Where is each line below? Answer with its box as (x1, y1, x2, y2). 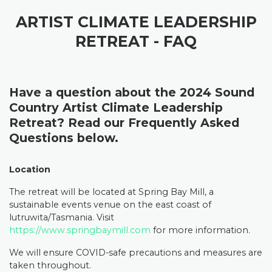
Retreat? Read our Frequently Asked (9, 115, 239, 130)
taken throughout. (9, 260, 93, 271)
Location (9, 164, 50, 175)
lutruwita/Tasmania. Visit (9, 212, 114, 223)
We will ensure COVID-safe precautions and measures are (9, 247, 262, 258)
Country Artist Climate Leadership (9, 100, 223, 115)
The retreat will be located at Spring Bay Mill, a (9, 186, 214, 197)
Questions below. (9, 131, 118, 145)
